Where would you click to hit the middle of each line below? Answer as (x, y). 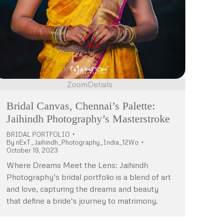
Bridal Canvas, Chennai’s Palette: (81, 106)
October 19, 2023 (32, 150)
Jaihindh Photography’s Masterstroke (88, 118)
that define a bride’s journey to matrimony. (82, 200)
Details (100, 84)
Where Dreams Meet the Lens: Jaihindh (77, 165)
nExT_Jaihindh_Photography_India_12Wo (77, 142)
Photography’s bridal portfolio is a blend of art (89, 177)
